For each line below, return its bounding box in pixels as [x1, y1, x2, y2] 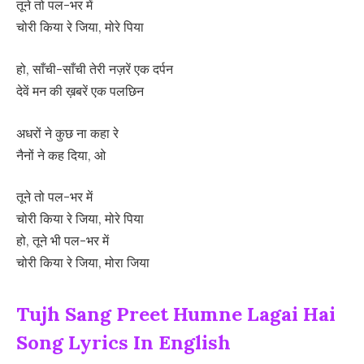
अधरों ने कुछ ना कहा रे [16, 124, 119, 141]
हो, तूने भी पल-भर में [16, 232, 109, 249]
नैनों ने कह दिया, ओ [16, 146, 106, 163]
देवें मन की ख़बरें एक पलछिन [16, 83, 144, 100]
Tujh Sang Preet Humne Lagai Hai [16, 301, 336, 327]
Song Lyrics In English [16, 330, 231, 356]
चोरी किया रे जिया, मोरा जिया [16, 254, 149, 271]
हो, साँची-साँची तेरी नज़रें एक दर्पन [16, 61, 173, 78]
